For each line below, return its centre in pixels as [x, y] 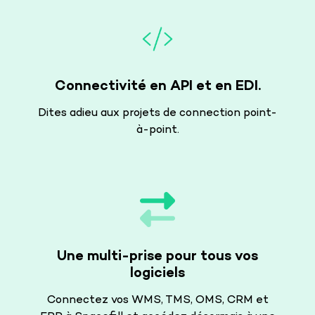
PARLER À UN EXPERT [108, 270]
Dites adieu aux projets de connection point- [157, 113]
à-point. [157, 130]
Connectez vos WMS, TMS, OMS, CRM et [157, 300]
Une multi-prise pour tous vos [157, 256]
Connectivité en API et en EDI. [157, 86]
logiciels [157, 273]
